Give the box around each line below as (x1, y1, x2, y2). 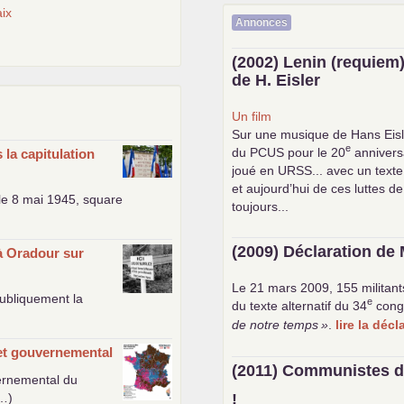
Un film (232, 108, 272, 124)
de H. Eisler (232, 70, 321, 89)
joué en (232, 162, 279, 178)
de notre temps (232, 317, 319, 332)
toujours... (232, 198, 289, 214)
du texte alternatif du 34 (232, 298, 368, 313)
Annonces (235, 15, 289, 29)
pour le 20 (284, 144, 346, 160)
